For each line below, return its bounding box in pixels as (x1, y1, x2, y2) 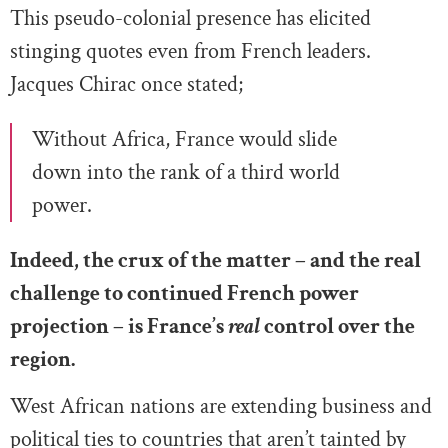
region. (10, 344, 75, 374)
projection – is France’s (10, 311, 228, 341)
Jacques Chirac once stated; (10, 69, 243, 99)
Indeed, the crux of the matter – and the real (10, 245, 421, 275)
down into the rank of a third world (32, 157, 340, 187)
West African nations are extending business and (10, 391, 432, 421)
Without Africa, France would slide (32, 124, 337, 154)
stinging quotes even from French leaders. (10, 36, 371, 66)
